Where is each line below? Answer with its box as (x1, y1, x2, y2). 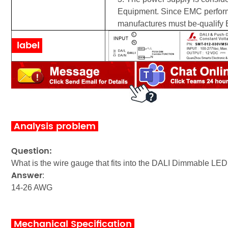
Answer (11, 169, 42, 182)
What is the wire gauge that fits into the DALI (11, 159, 170, 167)
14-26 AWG (11, 183, 52, 192)
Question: (11, 145, 52, 158)
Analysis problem (11, 119, 98, 134)
